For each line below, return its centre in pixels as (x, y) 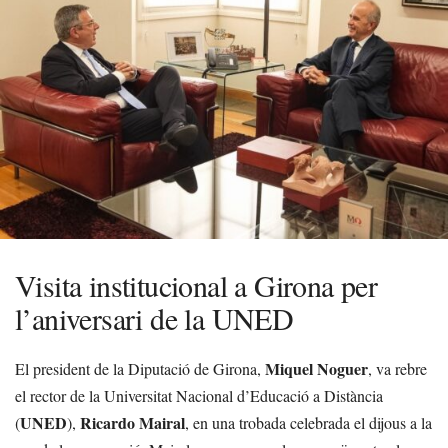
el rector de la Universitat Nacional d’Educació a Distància (199, 395)
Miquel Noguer (316, 368)
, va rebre (397, 368)
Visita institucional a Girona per (196, 285)
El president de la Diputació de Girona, (140, 368)
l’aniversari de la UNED (154, 318)
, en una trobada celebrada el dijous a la (308, 422)
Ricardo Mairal (132, 422)
